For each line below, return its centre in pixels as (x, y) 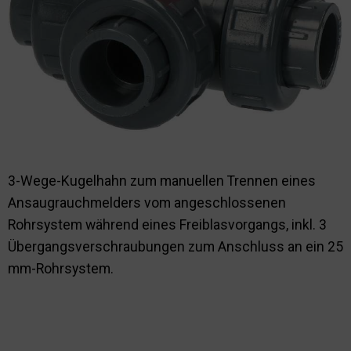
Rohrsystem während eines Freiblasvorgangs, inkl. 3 (167, 224)
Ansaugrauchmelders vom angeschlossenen (147, 203)
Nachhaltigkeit (60, 20)
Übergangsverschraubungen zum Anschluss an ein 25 (175, 246)
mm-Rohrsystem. (61, 268)
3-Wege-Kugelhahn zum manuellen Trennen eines (162, 181)
